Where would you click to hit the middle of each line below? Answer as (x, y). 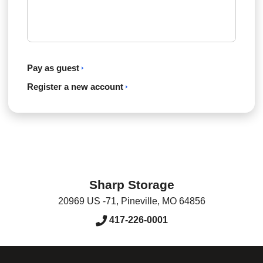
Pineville (139, 201)
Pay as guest (53, 68)
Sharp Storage (131, 184)
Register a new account (75, 86)
